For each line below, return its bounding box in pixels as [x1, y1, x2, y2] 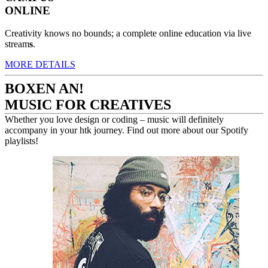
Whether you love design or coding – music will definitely [5, 114, 224, 125]
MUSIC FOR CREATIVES [5, 97, 171, 113]
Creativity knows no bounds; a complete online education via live [5, 28, 251, 39]
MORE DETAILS [5, 59, 75, 70]
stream [5, 39, 29, 50]
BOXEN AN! [5, 81, 84, 97]
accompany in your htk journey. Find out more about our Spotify [5, 125, 248, 136]
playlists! [5, 136, 38, 147]
